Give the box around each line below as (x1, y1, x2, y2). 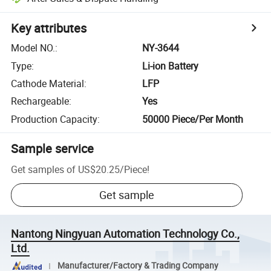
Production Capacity (11, 112, 98, 126)
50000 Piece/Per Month (142, 112, 244, 126)
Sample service (11, 140, 94, 157)
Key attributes (11, 20, 87, 37)
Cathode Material (11, 76, 85, 90)
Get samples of (11, 162, 76, 176)
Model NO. (11, 41, 56, 55)
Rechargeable (11, 94, 70, 108)
